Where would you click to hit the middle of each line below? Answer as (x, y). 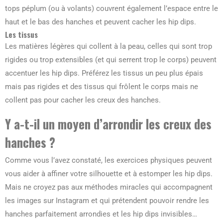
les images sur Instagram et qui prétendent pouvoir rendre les (107, 201)
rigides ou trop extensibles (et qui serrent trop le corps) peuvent (111, 60)
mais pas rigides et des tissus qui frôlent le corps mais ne (102, 87)
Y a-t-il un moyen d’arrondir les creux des (108, 124)
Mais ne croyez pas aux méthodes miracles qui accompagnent (109, 187)
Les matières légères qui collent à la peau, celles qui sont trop (109, 47)
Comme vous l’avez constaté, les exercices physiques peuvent (109, 161)
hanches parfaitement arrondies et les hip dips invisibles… (101, 214)
